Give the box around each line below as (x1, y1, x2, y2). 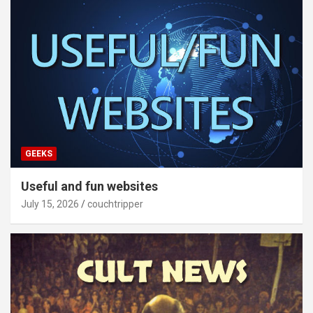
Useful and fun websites (21, 179, 158, 194)
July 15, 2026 (21, 198, 79, 210)
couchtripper (87, 198, 143, 210)
